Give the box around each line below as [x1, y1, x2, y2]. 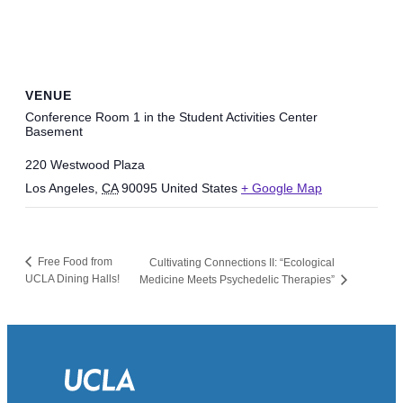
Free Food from [35, 255, 112, 269]
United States [161, 181, 237, 196]
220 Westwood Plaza [25, 157, 145, 173]
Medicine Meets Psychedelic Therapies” [139, 273, 337, 287]
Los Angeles [25, 181, 94, 196]
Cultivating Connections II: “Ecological [148, 256, 335, 270]
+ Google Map [241, 181, 322, 196]
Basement [25, 124, 83, 139]
